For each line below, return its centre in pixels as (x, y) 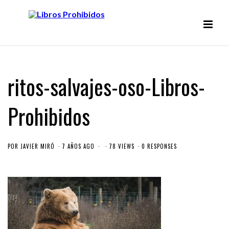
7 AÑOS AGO (78, 146)
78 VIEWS (122, 146)
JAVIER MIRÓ (38, 146)
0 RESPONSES (159, 146)
